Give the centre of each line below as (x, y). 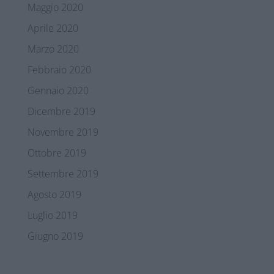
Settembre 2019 (63, 174)
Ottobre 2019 (57, 153)
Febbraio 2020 (59, 70)
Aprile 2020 (53, 28)
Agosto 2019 (54, 195)
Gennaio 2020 (58, 91)
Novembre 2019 (63, 132)
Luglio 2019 (52, 216)
